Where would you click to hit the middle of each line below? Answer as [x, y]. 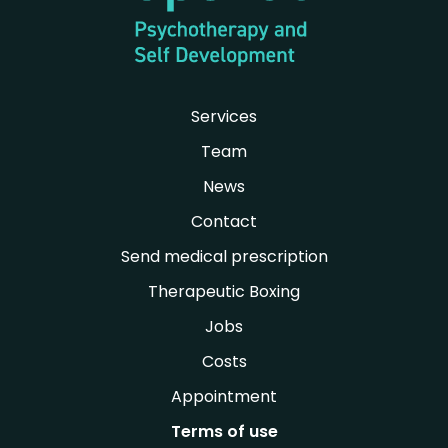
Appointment [224, 397]
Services [224, 117]
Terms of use [224, 432]
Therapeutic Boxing [224, 292]
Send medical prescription [224, 257]
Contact [224, 222]
